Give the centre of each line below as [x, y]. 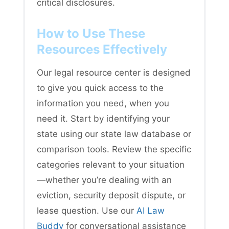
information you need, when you [103, 103]
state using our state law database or [114, 134]
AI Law [151, 210]
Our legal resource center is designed [114, 72]
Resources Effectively [102, 49]
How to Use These [91, 33]
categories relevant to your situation [111, 164]
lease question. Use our [87, 210]
